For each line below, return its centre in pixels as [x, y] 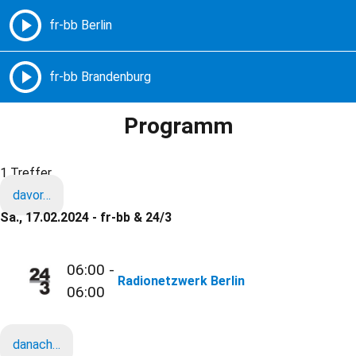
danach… [37, 345]
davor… [32, 195]
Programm [178, 126]
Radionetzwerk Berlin [182, 281]
